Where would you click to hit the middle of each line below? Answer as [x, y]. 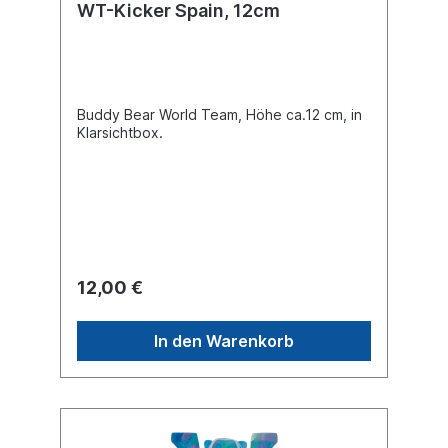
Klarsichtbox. [120, 132]
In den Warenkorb [224, 340]
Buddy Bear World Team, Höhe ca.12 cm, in [219, 114]
